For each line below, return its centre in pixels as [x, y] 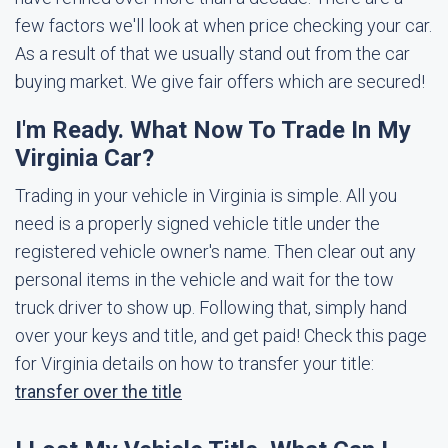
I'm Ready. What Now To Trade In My [213, 130]
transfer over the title [98, 391]
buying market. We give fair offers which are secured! [220, 81]
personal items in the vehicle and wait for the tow [204, 279]
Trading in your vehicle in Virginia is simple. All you [206, 195]
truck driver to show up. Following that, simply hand [211, 307]
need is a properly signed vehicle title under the [197, 223]
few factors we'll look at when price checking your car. [223, 25]
